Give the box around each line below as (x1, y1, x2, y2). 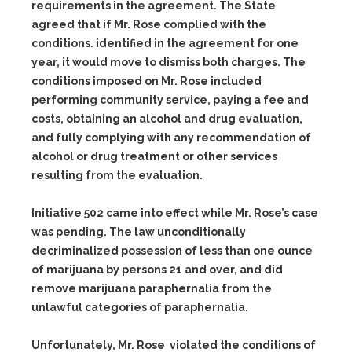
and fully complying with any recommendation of (31, 131, 311, 144)
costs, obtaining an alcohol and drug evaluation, (31, 112, 302, 125)
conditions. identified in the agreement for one (31, 37, 299, 49)
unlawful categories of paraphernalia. (31, 301, 248, 313)
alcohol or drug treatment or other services (31, 150, 277, 163)
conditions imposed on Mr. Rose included (31, 75, 262, 87)
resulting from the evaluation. (31, 169, 203, 181)
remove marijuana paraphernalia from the (31, 282, 272, 295)
